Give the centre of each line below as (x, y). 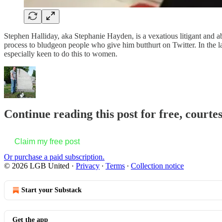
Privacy (88, 166)
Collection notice (157, 166)
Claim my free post (47, 142)
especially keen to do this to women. (61, 54)
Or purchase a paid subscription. (54, 157)
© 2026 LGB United (37, 166)
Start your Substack (52, 190)
